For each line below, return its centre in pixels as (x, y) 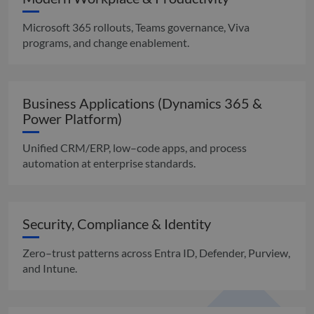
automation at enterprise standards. (109, 163)
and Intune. (50, 268)
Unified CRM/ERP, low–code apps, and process (135, 148)
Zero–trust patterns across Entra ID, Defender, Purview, (156, 253)
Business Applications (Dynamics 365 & (142, 103)
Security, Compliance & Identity (117, 224)
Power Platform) (72, 119)
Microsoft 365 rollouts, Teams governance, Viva (136, 27)
